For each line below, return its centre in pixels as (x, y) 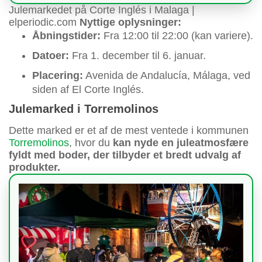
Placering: (58, 76)
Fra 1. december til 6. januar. (137, 56)
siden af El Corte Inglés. (88, 90)
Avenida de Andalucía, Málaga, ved (167, 76)
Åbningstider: (68, 36)
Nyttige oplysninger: (130, 23)
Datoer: (51, 56)
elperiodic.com (44, 23)
